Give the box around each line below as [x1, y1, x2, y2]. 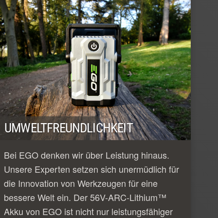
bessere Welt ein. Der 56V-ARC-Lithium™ [4, 190, 166, 203]
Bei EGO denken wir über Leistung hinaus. [4, 148, 169, 161]
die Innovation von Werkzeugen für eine [4, 176, 158, 189]
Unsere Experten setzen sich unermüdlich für [4, 162, 179, 175]
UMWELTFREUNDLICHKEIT [4, 120, 133, 136]
